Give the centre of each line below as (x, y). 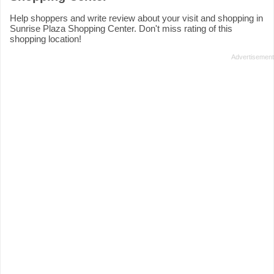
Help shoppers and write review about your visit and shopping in (136, 18)
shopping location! (46, 39)
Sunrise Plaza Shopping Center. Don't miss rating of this (121, 29)
